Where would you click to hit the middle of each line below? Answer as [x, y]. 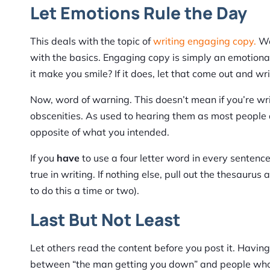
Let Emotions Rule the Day [139, 13]
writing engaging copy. [205, 41]
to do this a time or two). [85, 191]
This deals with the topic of [92, 41]
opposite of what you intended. [100, 132]
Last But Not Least [105, 220]
